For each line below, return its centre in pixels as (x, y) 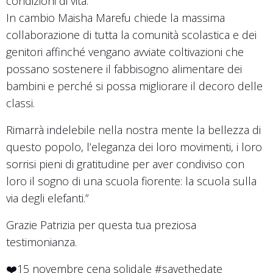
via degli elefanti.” (47, 198)
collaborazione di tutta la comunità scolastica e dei (131, 34)
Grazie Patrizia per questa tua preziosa (101, 225)
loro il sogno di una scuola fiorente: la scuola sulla (131, 181)
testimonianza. (41, 242)
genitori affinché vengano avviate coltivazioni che (125, 51)
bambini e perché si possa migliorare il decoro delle (134, 86)
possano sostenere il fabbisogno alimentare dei (124, 69)
